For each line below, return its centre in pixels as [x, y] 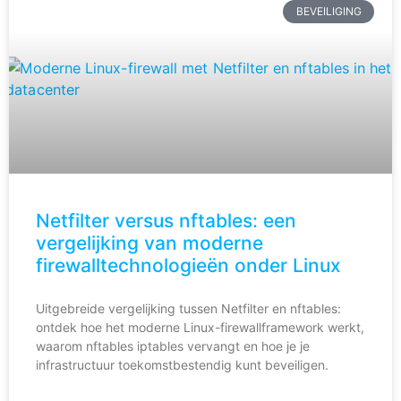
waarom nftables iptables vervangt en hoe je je [173, 346]
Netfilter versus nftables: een [166, 220]
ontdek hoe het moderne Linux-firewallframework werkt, [200, 327]
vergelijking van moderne [149, 243]
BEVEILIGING [328, 11]
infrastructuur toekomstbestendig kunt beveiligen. [182, 364]
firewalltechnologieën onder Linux [188, 265]
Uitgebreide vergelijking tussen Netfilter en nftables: [188, 308]
